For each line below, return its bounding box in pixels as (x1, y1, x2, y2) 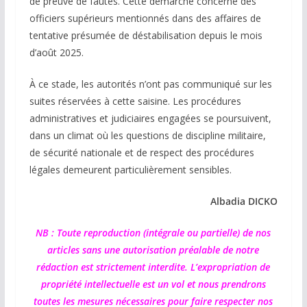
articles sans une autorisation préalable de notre (47, 243, 260, 256)
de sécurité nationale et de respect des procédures (29, 145, 254, 159)
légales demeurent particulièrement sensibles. (29, 162, 232, 176)
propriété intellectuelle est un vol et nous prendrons (40, 277, 266, 291)
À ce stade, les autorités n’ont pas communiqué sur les (29, 77, 272, 90)
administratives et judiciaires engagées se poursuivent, (29, 111, 271, 125)
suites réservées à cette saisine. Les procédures (29, 94, 241, 108)
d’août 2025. (29, 45, 84, 59)
